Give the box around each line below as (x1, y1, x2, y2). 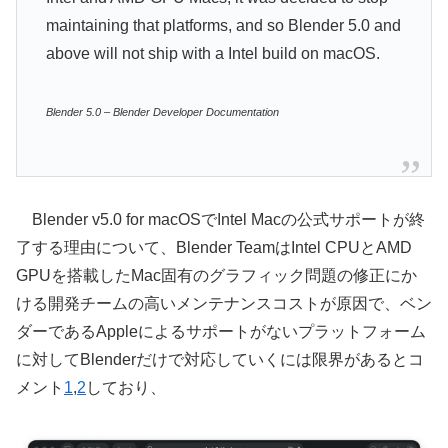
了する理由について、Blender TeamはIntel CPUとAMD (16, 238, 412, 256)
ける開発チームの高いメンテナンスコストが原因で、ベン (16, 294, 432, 312)
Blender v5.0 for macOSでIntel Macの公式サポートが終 (16, 210, 425, 228)
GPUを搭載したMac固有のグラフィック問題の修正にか (16, 266, 417, 284)
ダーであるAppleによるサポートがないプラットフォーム (16, 322, 426, 340)
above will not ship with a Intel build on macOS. (45, 45, 380, 63)
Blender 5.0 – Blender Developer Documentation (45, 105, 279, 118)
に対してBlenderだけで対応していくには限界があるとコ (16, 350, 424, 368)
